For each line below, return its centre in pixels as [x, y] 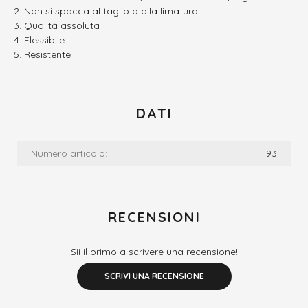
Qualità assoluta [62, 25]
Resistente [47, 54]
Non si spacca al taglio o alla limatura [111, 11]
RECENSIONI [154, 217]
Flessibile [44, 40]
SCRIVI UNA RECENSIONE [154, 276]
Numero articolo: [69, 153]
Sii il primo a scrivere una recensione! [154, 252]
